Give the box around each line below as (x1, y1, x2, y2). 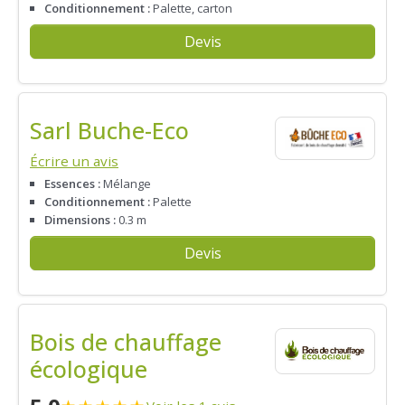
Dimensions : (44, 212, 116, 229)
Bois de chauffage (30, 326, 221, 357)
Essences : (44, 175, 100, 193)
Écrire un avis (30, 152, 118, 171)
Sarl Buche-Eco (30, 115, 189, 146)
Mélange (100, 175, 151, 193)
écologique (30, 353, 147, 384)
